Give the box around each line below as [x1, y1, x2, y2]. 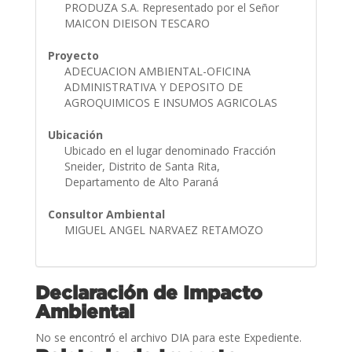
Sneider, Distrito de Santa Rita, [64, 158, 220, 174]
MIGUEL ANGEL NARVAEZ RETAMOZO [64, 222, 266, 237]
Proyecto [47, 47, 99, 63]
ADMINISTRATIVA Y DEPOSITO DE [64, 79, 243, 94]
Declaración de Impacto [35, 281, 262, 302]
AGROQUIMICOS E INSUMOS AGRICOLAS [64, 94, 280, 110]
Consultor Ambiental [47, 206, 165, 222]
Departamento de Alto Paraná [64, 174, 222, 189]
